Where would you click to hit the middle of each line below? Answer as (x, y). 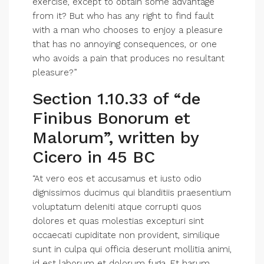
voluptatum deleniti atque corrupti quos (117, 207)
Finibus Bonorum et (111, 118)
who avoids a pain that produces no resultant (128, 58)
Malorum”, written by (115, 138)
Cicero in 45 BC (94, 157)
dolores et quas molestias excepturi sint (118, 221)
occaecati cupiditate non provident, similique (126, 235)
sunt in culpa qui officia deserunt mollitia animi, (132, 249)
